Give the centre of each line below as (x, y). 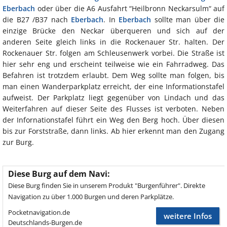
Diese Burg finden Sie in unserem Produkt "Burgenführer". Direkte (107, 186)
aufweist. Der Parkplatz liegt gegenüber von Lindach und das (113, 98)
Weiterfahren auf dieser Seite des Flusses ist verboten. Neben (113, 109)
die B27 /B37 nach (37, 20)
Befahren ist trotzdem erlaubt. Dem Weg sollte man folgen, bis (113, 75)
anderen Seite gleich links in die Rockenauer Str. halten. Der (113, 42)
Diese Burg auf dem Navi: (59, 174)
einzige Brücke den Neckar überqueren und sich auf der (113, 31)
